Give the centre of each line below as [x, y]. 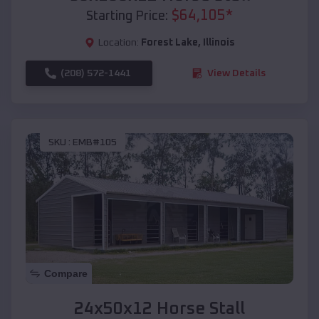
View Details [236, 73]
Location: [118, 42]
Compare [66, 273]
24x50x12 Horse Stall [159, 309]
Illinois [219, 42]
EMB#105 [95, 143]
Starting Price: [127, 16]
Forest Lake [169, 42]
